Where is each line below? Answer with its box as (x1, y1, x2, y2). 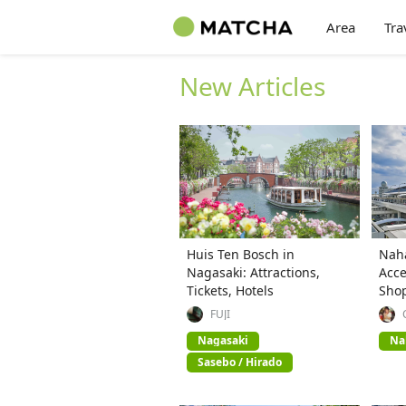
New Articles (179, 69, 325, 103)
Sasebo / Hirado (198, 353, 282, 370)
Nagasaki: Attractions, (187, 263, 320, 281)
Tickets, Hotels (187, 281, 274, 299)
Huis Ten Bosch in (187, 245, 295, 263)
